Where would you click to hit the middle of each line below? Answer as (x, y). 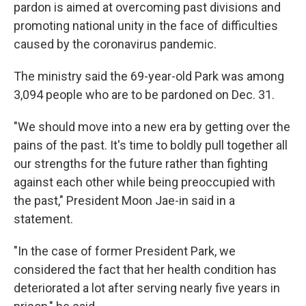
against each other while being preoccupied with (144, 182)
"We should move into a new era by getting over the (152, 127)
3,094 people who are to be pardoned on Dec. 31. (144, 95)
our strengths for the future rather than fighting (141, 164)
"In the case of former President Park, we (125, 251)
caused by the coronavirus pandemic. (115, 44)
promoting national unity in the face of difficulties (146, 26)
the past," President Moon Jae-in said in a (124, 201)
